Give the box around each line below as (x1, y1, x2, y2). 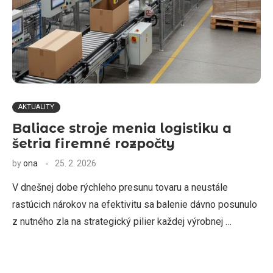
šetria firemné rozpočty (12, 136, 175, 151)
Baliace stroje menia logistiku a (12, 121, 232, 136)
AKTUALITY (18, 103, 54, 111)
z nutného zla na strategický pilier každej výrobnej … (12, 216, 232, 227)
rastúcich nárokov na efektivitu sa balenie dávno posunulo (12, 199, 257, 210)
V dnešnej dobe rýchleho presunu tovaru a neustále (12, 182, 228, 193)
